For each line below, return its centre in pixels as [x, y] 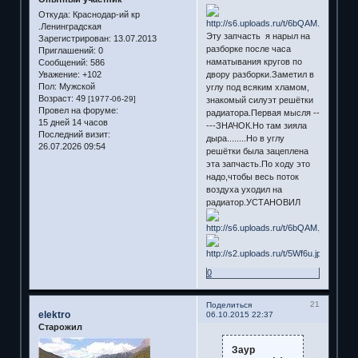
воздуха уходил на [244, 189]
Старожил [60, 327]
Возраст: [56, 99]
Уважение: [59, 75]
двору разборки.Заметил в [260, 74]
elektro [54, 315]
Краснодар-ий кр [105, 15]
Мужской [76, 87]
